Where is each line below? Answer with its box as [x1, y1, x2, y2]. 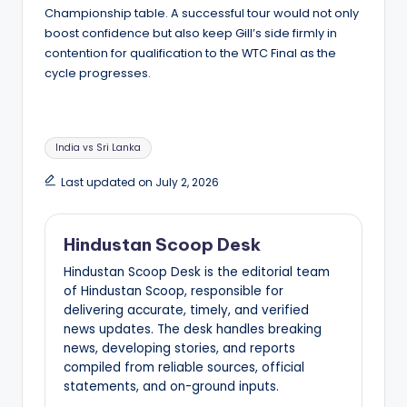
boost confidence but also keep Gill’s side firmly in [45, 25, 337, 42]
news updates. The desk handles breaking [64, 320, 322, 338]
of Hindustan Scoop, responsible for [64, 282, 283, 300]
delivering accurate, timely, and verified [64, 301, 309, 319]
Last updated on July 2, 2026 [60, 174, 219, 191]
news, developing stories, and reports [64, 339, 295, 357]
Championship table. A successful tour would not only [45, 5, 359, 22]
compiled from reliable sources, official [64, 358, 304, 376]
